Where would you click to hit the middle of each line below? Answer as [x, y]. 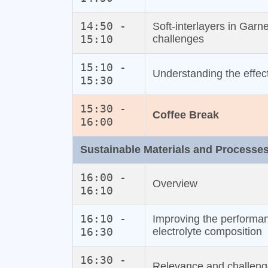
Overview [175, 184]
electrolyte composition [207, 232]
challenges [178, 39]
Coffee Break [185, 115]
